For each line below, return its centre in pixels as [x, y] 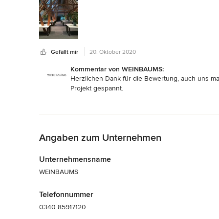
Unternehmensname [75, 159]
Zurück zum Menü [67, 119]
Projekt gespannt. [97, 88]
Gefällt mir [65, 52]
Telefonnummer [66, 194]
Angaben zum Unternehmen [100, 138]
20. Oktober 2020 [113, 52]
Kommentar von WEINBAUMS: [117, 69]
